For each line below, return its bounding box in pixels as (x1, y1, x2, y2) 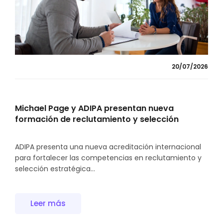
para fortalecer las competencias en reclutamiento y (15, 153, 202, 163)
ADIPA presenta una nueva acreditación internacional (15, 142, 201, 152)
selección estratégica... (15, 164, 95, 174)
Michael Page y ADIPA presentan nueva (15, 103, 174, 114)
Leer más (30, 198, 66, 209)
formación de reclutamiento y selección (15, 113, 179, 125)
